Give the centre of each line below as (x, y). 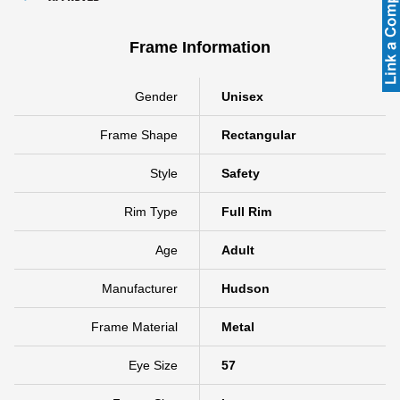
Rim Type (151, 211)
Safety (241, 173)
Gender (156, 96)
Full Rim (246, 211)
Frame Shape (139, 134)
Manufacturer (140, 288)
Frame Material (134, 326)
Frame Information (200, 47)
